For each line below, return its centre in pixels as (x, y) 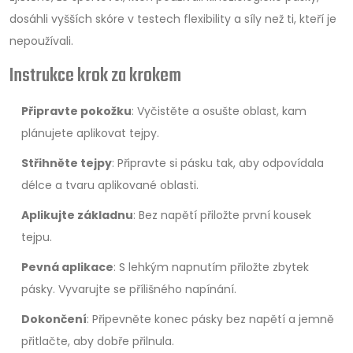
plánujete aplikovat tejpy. (90, 133)
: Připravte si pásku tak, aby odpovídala (218, 163)
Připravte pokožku (76, 111)
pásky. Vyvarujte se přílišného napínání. (129, 289)
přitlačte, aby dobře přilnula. (98, 341)
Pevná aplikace (67, 267)
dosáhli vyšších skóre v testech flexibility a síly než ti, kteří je (173, 19)
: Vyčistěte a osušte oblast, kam (219, 111)
